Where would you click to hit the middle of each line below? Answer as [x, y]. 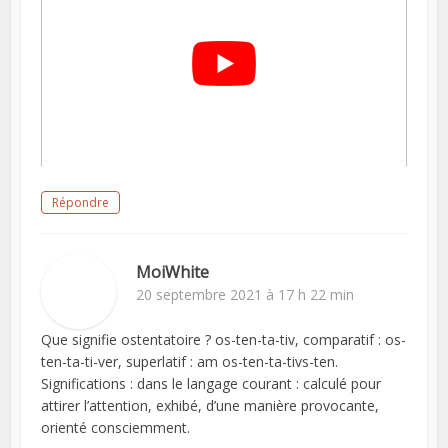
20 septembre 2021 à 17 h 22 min [245, 294]
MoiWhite [173, 271]
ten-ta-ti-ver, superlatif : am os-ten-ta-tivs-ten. [190, 361]
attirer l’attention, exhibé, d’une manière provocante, [210, 405]
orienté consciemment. [116, 427]
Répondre [81, 202]
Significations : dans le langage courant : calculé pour [211, 383]
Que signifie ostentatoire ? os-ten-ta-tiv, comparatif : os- [224, 339]
